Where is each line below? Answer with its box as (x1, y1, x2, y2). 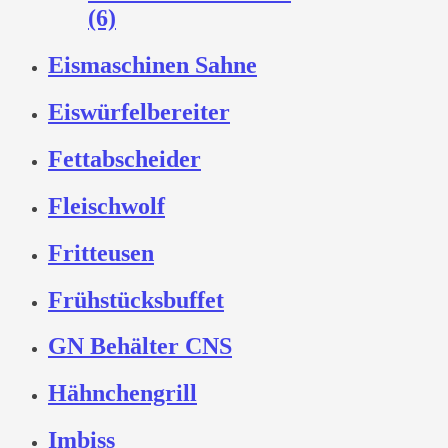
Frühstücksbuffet (48, 286, 224, 313)
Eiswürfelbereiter (48, 98, 230, 125)
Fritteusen (48, 239, 154, 266)
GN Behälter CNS (48, 333, 232, 360)
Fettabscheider (48, 145, 201, 172)
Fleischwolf (48, 192, 165, 219)
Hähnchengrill (48, 380, 197, 407)
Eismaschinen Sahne (48, 52, 257, 79)
